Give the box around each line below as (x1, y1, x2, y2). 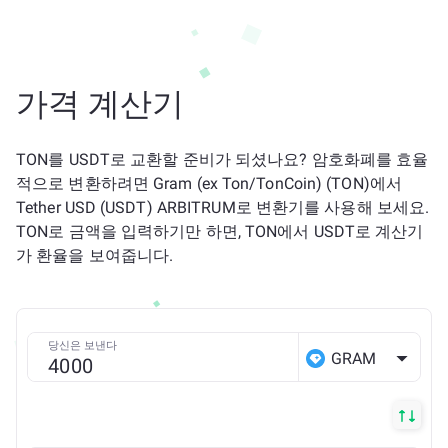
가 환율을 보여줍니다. (16, 246, 174, 265)
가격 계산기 (16, 85, 184, 123)
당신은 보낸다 (48, 339, 117, 352)
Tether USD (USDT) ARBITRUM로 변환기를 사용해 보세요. (16, 198, 430, 217)
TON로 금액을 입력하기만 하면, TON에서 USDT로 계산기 (16, 222, 424, 241)
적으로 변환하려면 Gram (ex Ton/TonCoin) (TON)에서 (16, 174, 402, 193)
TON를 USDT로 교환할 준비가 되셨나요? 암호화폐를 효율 (16, 150, 429, 169)
